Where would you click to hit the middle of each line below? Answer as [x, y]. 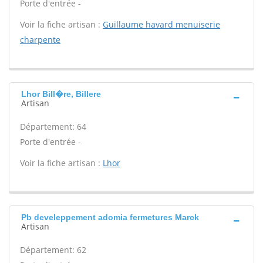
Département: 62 [53, 250]
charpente [40, 40]
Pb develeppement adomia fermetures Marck [110, 217]
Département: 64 [53, 127]
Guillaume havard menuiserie [161, 24]
